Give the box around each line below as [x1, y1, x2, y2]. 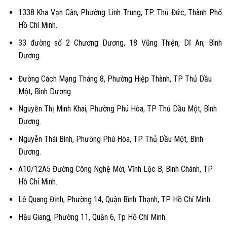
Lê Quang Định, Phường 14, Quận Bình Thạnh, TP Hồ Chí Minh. [18, 194, 212, 204]
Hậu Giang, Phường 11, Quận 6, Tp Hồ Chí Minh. [18, 212, 167, 222]
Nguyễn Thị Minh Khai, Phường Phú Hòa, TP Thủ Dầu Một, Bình [18, 104, 217, 114]
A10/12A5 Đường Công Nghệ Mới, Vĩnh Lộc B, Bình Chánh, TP [18, 164, 213, 174]
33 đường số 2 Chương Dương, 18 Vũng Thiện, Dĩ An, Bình [18, 37, 222, 48]
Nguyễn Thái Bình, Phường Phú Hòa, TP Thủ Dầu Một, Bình [18, 134, 203, 144]
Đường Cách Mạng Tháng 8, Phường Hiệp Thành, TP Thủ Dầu [18, 73, 212, 84]
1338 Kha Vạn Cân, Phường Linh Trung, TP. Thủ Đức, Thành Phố [18, 8, 222, 18]
